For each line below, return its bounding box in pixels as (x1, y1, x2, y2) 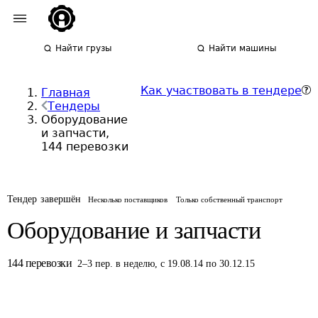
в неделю (116, 258, 155, 269)
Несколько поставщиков (88, 195, 168, 204)
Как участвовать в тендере (141, 84, 302, 97)
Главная (41, 86, 90, 99)
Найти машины (209, 43, 277, 53)
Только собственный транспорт (176, 195, 283, 204)
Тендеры (48, 99, 100, 113)
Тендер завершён (7, 194, 82, 204)
